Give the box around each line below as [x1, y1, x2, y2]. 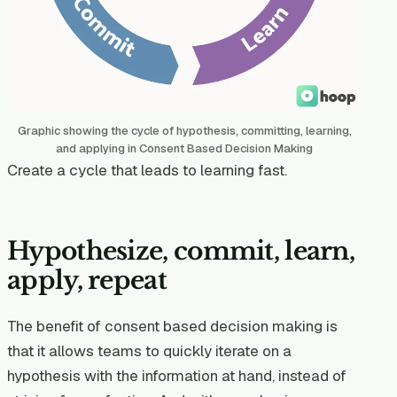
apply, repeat [7, 265, 167, 297]
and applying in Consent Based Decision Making [56, 140, 313, 156]
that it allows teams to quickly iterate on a [7, 341, 292, 362]
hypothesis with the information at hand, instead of [7, 366, 346, 386]
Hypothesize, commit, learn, [7, 236, 355, 268]
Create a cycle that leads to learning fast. [7, 160, 287, 180]
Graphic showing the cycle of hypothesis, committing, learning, [17, 122, 352, 138]
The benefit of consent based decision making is [7, 316, 338, 337]
